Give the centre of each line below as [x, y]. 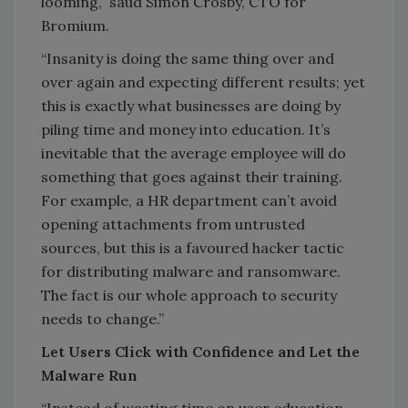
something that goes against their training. [192, 177]
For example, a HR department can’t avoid [189, 201]
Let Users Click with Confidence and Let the [200, 352]
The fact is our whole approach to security [189, 296]
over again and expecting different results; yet [203, 82]
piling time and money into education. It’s [186, 130]
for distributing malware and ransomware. [191, 272]
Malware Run [89, 376]
